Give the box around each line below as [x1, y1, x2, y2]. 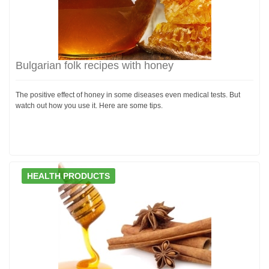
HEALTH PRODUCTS [27, 171, 110, 181]
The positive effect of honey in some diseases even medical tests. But [16, 90, 240, 99]
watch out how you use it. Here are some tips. [16, 101, 163, 110]
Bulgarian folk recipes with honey [16, 59, 174, 71]
